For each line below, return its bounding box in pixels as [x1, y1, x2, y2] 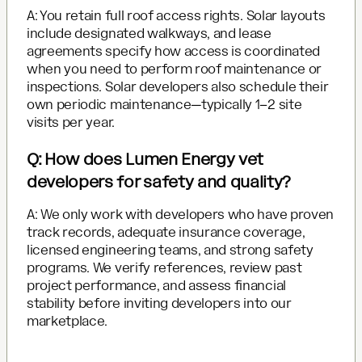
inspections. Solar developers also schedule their [27, 78, 329, 95]
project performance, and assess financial [27, 277, 286, 293]
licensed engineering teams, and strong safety [27, 242, 314, 258]
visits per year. [27, 114, 115, 130]
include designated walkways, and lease [27, 25, 271, 41]
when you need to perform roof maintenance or [27, 61, 322, 77]
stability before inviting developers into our [27, 295, 292, 311]
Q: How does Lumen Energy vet [27, 149, 264, 169]
